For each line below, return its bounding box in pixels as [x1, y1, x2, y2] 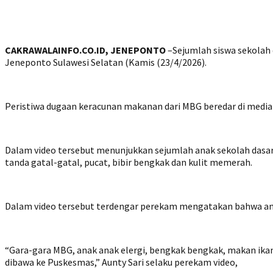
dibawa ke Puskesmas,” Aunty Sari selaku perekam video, [5, 256, 238, 269]
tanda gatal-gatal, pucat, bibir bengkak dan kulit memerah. [5, 156, 252, 169]
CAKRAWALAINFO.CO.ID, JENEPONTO [5, 44, 166, 57]
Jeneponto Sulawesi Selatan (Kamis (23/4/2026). [5, 56, 207, 69]
